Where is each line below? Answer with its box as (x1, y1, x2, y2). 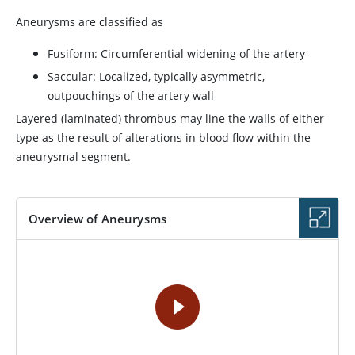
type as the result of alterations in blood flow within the (16, 130, 311, 145)
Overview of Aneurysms (29, 210, 166, 227)
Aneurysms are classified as (16, 14, 163, 29)
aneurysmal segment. (16, 149, 131, 164)
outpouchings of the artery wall (48, 88, 214, 103)
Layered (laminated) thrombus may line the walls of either (16, 111, 324, 126)
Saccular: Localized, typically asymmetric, (48, 69, 265, 84)
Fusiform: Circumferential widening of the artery (48, 46, 305, 61)
